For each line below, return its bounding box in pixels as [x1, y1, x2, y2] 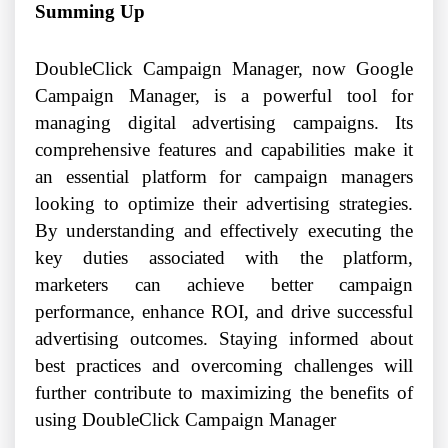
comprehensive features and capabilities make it [35, 139, 413, 161]
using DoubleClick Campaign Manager [35, 409, 336, 431]
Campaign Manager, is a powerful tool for [35, 85, 413, 107]
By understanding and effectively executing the [35, 220, 413, 242]
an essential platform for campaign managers [35, 166, 413, 188]
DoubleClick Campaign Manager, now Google [35, 58, 413, 80]
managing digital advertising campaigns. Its [35, 112, 413, 134]
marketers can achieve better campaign [35, 274, 413, 296]
